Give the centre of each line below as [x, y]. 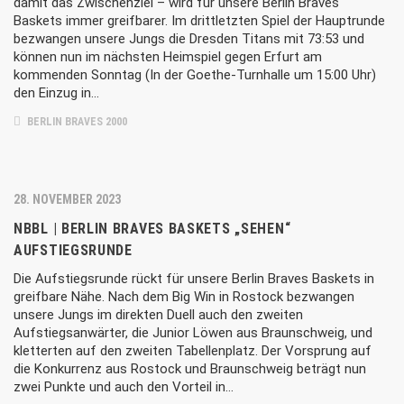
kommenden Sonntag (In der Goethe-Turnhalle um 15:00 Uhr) [195, 75]
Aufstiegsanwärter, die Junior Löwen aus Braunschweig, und [193, 333]
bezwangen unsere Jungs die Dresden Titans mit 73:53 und [189, 39]
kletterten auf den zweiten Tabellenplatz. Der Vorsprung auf [193, 351]
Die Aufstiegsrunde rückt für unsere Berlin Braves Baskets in [194, 279]
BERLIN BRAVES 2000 [76, 122]
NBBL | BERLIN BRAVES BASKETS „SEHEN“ [152, 229]
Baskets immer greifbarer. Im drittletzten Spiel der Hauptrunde [199, 21]
